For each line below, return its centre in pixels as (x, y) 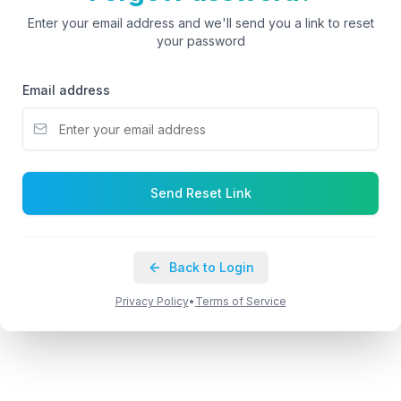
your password (200, 41)
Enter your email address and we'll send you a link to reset (200, 23)
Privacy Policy (152, 301)
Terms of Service (240, 301)
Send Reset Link (200, 193)
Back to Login (211, 267)
